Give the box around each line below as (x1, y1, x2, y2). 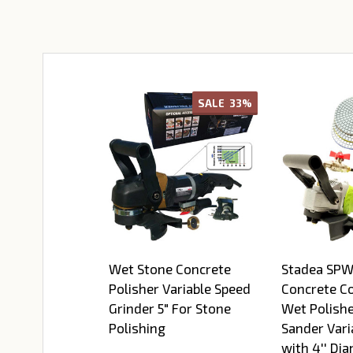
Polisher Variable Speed (108, 281, 251, 297)
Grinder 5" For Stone (108, 300, 231, 317)
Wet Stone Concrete (108, 261, 231, 277)
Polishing (108, 320, 165, 336)
